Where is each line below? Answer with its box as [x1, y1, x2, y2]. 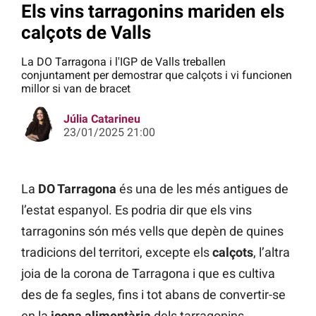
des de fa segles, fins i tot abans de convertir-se [21, 287, 286, 303]
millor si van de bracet [21, 82, 130, 96]
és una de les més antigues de [116, 181, 288, 197]
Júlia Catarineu [63, 112, 140, 126]
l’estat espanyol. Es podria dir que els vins [21, 202, 252, 218]
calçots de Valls [21, 21, 151, 43]
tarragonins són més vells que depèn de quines [21, 224, 284, 239]
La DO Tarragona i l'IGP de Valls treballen [21, 55, 226, 69]
